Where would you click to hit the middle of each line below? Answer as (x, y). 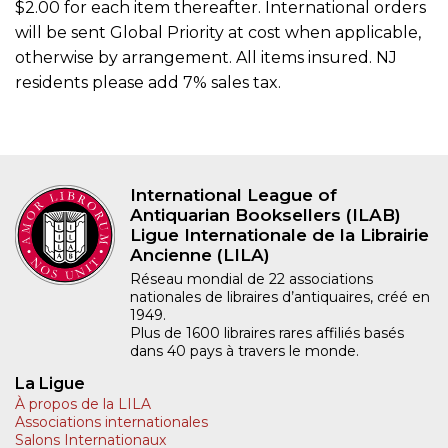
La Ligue (50, 383)
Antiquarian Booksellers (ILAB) (265, 214)
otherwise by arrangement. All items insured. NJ (206, 57)
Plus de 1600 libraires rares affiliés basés (267, 332)
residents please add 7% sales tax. (148, 82)
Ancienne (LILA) (200, 254)
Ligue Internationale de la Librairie (279, 234)
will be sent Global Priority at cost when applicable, (218, 32)
